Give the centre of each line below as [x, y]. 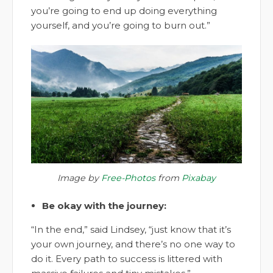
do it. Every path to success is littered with [127, 259]
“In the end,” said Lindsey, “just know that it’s [131, 230]
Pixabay [199, 178]
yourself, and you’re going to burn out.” [121, 26]
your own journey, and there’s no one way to [133, 244]
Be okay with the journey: [104, 206]
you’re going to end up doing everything [124, 11]
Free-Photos [128, 178]
